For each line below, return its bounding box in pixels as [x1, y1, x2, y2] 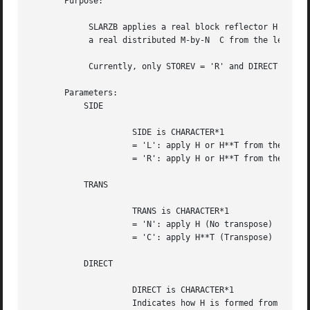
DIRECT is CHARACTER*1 [30, 285, 109, 295]
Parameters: [30, 88, 118, 98]
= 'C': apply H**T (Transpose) [30, 232, 109, 243]
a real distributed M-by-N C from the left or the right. [30, 35, 70, 46]
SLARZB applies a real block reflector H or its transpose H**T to [30, 22, 70, 33]
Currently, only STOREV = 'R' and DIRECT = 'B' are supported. [30, 62, 70, 72]
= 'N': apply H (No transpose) [30, 219, 109, 230]
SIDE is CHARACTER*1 [30, 127, 109, 138]
